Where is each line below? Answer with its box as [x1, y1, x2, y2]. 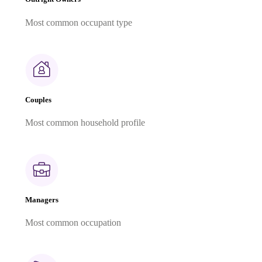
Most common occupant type [25, 17, 132, 27]
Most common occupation [25, 218, 121, 228]
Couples [25, 95, 51, 104]
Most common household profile [25, 117, 145, 127]
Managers [25, 195, 58, 205]
